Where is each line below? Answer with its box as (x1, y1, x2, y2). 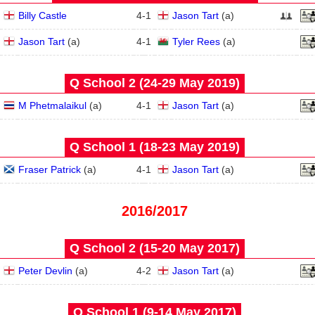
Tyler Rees (172, 36, 220, 47)
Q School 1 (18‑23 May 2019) (70, 140, 240, 154)
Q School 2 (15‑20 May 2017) (70, 241, 240, 255)
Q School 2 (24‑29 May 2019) (70, 76, 240, 90)
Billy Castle (18, 10, 67, 21)
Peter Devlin (18, 265, 72, 276)
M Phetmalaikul (18, 100, 86, 111)
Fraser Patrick (18, 164, 81, 175)
